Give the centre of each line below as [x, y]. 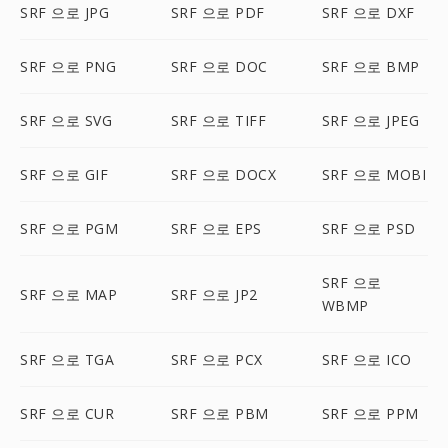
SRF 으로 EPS [216, 228]
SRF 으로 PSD [368, 228]
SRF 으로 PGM [69, 228]
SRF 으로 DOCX [223, 174]
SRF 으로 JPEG [370, 120]
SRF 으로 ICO [366, 359]
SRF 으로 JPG [64, 12]
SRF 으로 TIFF [218, 120]
